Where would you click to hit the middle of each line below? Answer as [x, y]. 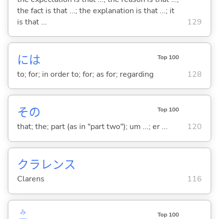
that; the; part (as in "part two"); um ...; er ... [92, 126]
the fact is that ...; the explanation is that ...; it [96, 11]
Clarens [31, 179]
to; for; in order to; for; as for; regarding [85, 74]
